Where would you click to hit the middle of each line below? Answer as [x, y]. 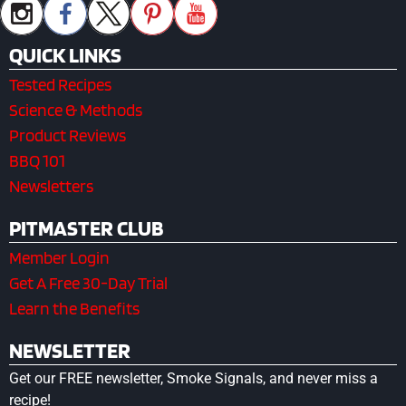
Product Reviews [68, 135]
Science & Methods [76, 110]
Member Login [59, 257]
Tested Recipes [60, 84]
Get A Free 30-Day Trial [88, 283]
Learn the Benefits [74, 308]
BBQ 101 [37, 160]
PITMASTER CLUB [86, 227]
